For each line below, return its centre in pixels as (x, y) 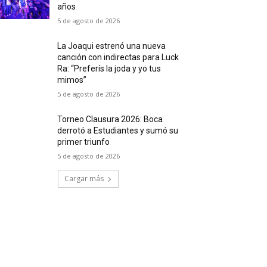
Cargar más (84, 179)
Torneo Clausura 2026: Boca (110, 119)
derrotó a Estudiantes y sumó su (118, 131)
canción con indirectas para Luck (118, 58)
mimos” (72, 80)
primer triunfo (84, 142)
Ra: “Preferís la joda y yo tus (109, 69)
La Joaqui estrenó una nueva (112, 46)
